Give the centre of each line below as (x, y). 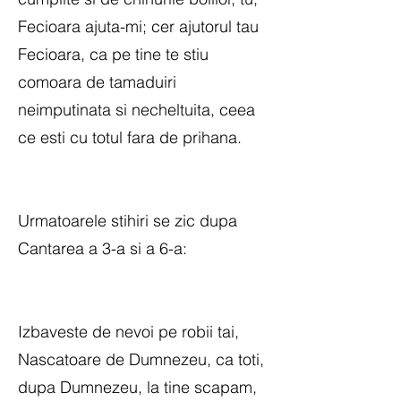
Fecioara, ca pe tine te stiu (113, 54)
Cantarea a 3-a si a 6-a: (102, 248)
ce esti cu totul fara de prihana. (130, 137)
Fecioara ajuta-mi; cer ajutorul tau (138, 26)
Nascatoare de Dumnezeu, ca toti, (141, 359)
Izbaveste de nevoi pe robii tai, (128, 332)
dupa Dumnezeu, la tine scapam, (137, 387)
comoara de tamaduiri (97, 82)
